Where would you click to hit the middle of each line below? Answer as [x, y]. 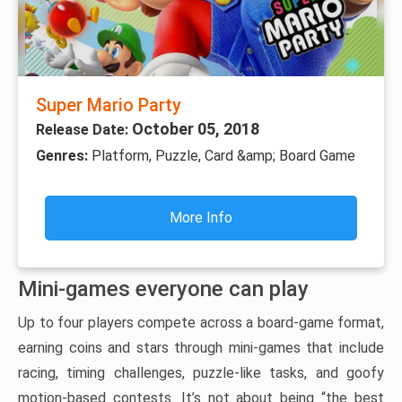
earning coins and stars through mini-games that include [201, 347]
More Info [201, 217]
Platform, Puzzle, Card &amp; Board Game [223, 155]
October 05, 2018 [196, 128]
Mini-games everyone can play [163, 288]
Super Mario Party [109, 105]
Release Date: [84, 129]
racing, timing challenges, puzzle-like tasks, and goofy [201, 372]
